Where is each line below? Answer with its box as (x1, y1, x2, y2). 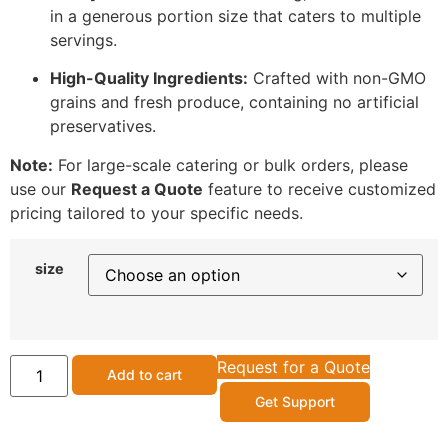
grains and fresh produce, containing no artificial (50, 92, 419, 113)
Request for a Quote (217, 356, 371, 377)
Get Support (255, 392, 336, 410)
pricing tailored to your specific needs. (10, 202, 303, 223)
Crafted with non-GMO (248, 68, 426, 89)
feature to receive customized (203, 178, 436, 199)
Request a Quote (71, 178, 203, 199)
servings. (50, 29, 117, 50)
